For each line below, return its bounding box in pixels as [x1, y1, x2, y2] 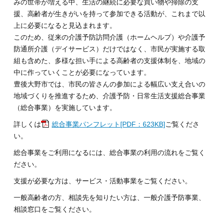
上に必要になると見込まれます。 [13, 22, 116, 29]
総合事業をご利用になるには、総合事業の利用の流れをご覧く [13, 149, 205, 156]
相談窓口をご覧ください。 [13, 205, 96, 213]
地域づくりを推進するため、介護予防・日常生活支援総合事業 [13, 92, 205, 100]
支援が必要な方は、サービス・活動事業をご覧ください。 [13, 177, 192, 185]
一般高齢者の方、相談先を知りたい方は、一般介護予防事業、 [13, 194, 205, 201]
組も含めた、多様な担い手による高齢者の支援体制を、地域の [13, 57, 205, 65]
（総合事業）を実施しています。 [13, 104, 116, 111]
